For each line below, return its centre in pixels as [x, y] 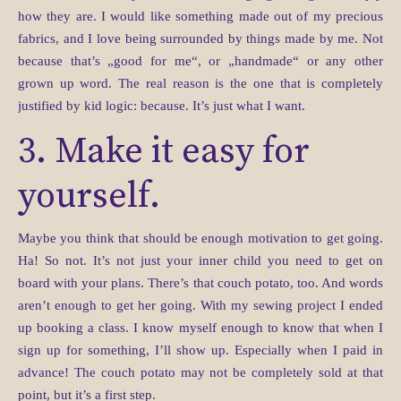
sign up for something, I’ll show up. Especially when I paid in [200, 350]
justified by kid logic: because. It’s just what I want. [162, 106]
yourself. [89, 196]
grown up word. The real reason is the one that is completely [200, 83]
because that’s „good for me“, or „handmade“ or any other [200, 61]
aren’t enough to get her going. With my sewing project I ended [200, 305]
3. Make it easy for [164, 151]
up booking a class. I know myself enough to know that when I [200, 328]
